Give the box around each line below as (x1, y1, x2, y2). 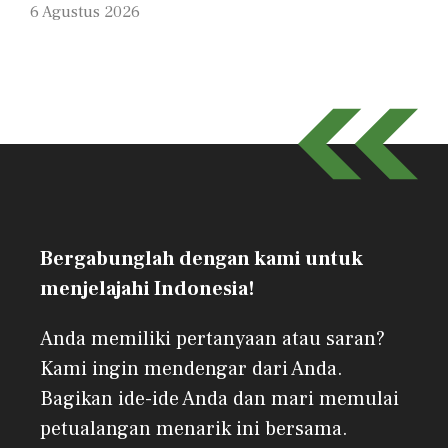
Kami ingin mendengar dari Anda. (40, 356, 343, 383)
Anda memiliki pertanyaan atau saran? (40, 326, 385, 353)
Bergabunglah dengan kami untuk (40, 246, 363, 273)
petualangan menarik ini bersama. (40, 416, 348, 443)
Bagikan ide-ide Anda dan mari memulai (40, 386, 399, 413)
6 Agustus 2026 (30, 2, 140, 23)
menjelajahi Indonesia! (40, 276, 255, 303)
